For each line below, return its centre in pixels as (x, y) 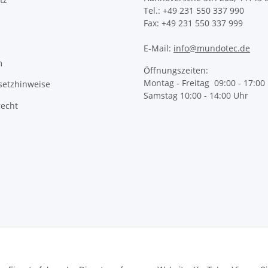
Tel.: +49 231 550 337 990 (194, 10)
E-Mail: (159, 48)
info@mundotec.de (212, 48)
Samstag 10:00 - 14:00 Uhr (196, 95)
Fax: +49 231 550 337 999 (193, 23)
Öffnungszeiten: (176, 70)
